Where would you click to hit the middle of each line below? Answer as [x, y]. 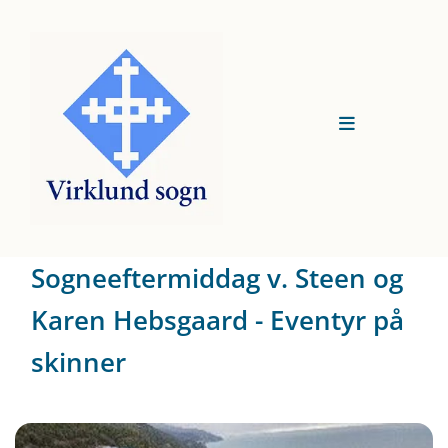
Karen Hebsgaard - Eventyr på [217, 319]
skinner [78, 361]
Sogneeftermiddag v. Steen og [217, 277]
